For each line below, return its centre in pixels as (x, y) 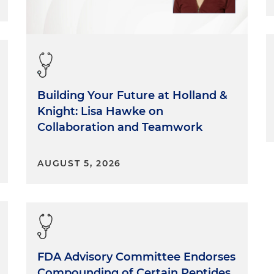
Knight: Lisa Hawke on (101, 112)
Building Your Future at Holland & (133, 96)
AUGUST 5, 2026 (80, 164)
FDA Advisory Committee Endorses (137, 257)
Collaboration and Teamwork (120, 128)
